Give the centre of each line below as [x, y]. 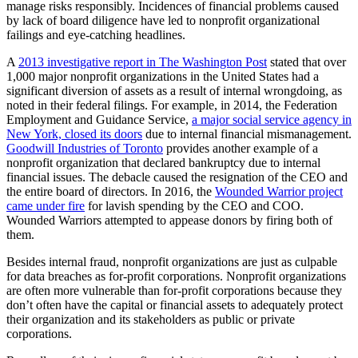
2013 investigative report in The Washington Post [143, 62]
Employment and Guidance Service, [97, 120]
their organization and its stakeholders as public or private [151, 320]
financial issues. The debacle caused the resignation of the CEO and [177, 177]
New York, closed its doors [74, 134]
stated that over [308, 62]
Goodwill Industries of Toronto [85, 149]
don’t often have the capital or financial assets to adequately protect [175, 305]
